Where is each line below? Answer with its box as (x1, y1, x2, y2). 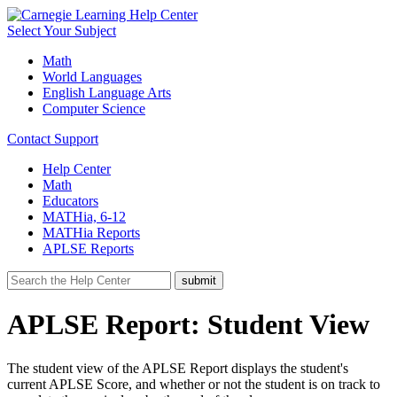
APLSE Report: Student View (7, 308, 370, 341)
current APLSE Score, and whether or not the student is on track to (7, 376, 380, 392)
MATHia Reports (43, 225, 140, 240)
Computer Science (43, 101, 145, 116)
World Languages (43, 69, 142, 84)
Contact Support (7, 131, 98, 146)
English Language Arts (43, 85, 171, 100)
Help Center (43, 161, 111, 176)
